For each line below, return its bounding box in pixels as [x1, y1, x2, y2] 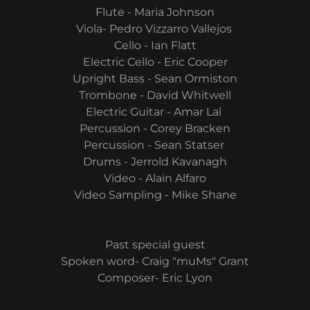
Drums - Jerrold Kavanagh [83, 155, 227, 168]
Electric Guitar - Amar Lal [86, 105, 224, 118]
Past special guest [104, 238, 206, 251]
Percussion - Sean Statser [83, 138, 227, 152]
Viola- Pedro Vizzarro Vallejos [75, 22, 235, 35]
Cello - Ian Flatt [113, 39, 197, 52]
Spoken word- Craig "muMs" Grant [61, 255, 249, 268]
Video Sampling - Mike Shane [73, 188, 237, 201]
